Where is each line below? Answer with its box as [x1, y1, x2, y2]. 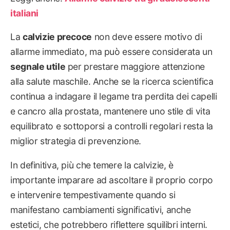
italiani [10, 7, 39, 18]
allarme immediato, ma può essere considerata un [10, 46, 213, 57]
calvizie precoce [22, 31, 92, 43]
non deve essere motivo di [92, 31, 202, 43]
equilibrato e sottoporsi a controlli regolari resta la [10, 121, 214, 132]
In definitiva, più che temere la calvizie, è [10, 159, 174, 170]
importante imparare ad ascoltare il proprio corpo [10, 174, 213, 185]
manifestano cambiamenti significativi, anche [10, 204, 191, 215]
